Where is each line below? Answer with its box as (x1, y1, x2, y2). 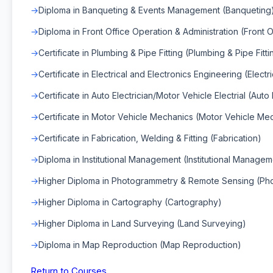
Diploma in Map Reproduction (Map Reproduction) (38, 239, 241, 250)
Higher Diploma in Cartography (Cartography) (38, 196, 222, 207)
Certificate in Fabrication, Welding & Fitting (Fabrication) (38, 132, 261, 143)
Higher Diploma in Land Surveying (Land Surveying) (38, 218, 246, 229)
